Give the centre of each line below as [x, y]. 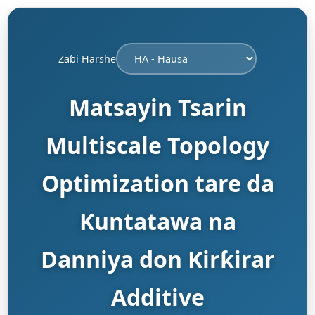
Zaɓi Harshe [87, 58]
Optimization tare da [157, 183]
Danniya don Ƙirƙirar [157, 259]
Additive [157, 297]
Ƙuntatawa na [157, 221]
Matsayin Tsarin [157, 107]
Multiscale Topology [157, 145]
